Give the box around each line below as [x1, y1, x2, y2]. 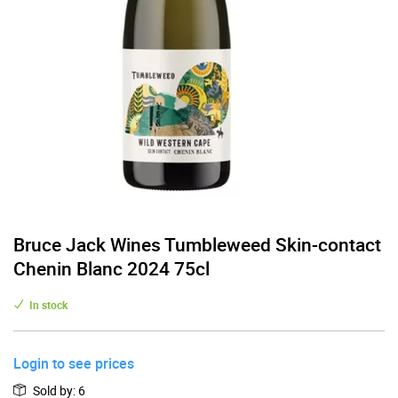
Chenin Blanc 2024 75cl [13, 255, 210, 281]
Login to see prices [13, 353, 134, 373]
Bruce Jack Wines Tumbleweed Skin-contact [13, 231, 381, 257]
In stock [29, 297, 68, 312]
